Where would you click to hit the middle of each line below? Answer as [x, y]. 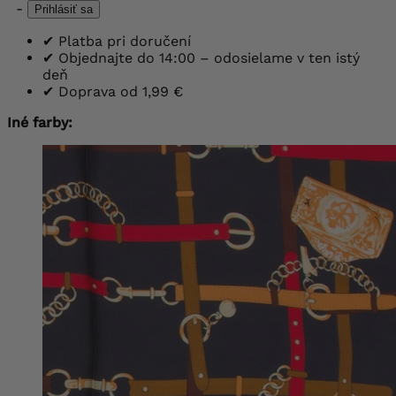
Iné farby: [40, 122]
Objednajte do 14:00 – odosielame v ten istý [207, 57]
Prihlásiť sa [64, 9]
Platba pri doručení [122, 41]
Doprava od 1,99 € [118, 91]
